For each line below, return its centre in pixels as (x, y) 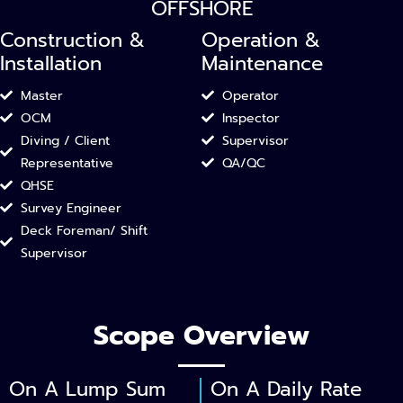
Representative (67, 163)
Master (41, 95)
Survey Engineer (71, 208)
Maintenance (262, 63)
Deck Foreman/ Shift (84, 230)
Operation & (261, 40)
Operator (250, 95)
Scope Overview (201, 335)
